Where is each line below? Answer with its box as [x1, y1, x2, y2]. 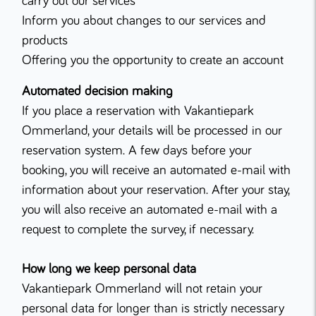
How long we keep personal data [22, 262, 196, 276]
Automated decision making [22, 85, 173, 98]
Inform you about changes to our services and [22, 14, 266, 28]
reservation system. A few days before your [22, 144, 252, 157]
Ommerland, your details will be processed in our [22, 124, 282, 138]
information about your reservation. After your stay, [22, 183, 289, 197]
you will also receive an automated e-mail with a [22, 203, 277, 217]
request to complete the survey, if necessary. [22, 223, 254, 236]
